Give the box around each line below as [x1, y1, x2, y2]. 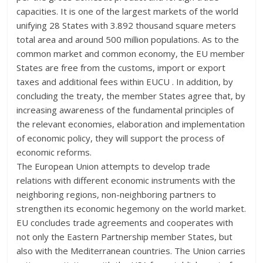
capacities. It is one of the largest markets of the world [16, 5, 239, 17]
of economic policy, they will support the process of [16, 131, 225, 144]
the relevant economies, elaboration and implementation [16, 117, 245, 130]
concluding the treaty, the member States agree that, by [16, 89, 246, 102]
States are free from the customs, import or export [16, 61, 226, 73]
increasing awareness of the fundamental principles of [16, 103, 234, 116]
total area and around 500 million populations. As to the [16, 33, 240, 45]
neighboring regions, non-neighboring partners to [16, 188, 217, 200]
